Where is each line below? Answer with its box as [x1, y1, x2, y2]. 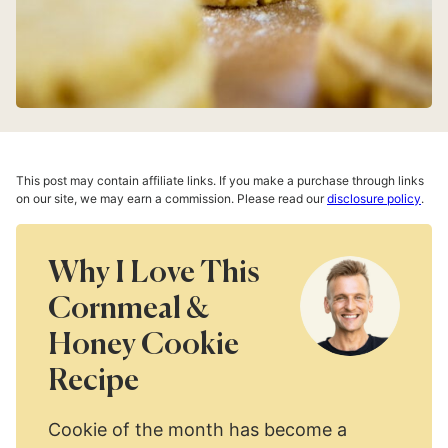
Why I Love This [48, 259, 260, 289]
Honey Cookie [48, 331, 239, 361]
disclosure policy [327, 191, 421, 206]
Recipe [48, 367, 139, 397]
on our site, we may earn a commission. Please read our [16, 191, 327, 206]
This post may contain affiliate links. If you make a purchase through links [16, 173, 424, 188]
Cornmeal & [48, 295, 209, 325]
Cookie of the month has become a [48, 419, 347, 440]
